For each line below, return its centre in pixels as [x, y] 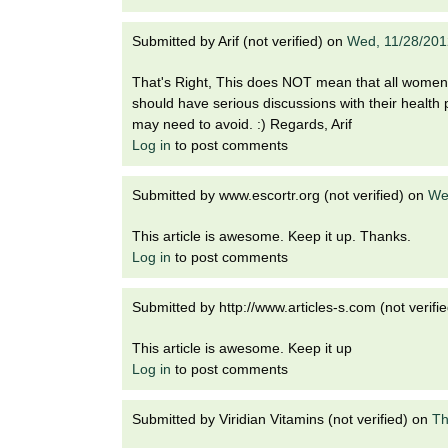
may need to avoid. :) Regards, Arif [242, 124]
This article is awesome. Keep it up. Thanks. [271, 236]
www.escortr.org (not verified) [311, 195]
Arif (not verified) [270, 41]
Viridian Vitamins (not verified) [313, 419]
